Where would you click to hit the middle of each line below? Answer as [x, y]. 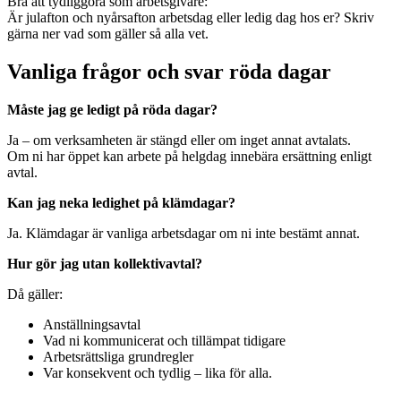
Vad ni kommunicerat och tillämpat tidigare [164, 341]
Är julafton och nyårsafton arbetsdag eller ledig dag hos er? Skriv [191, 18]
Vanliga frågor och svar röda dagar [169, 72]
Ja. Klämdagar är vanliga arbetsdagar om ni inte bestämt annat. [183, 234]
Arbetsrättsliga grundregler [118, 357]
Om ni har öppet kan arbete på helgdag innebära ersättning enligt [189, 157]
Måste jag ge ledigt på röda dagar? [112, 110]
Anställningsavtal [92, 325]
